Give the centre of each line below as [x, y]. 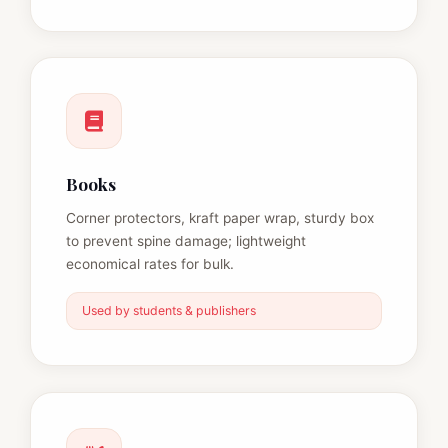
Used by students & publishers [168, 310]
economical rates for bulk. [150, 263]
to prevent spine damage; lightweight [186, 240]
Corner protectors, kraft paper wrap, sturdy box [220, 217]
